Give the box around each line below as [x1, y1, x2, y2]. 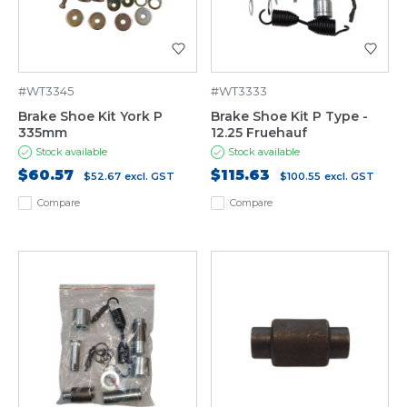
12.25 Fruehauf [210, 124, 307, 142]
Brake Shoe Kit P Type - [210, 108, 368, 125]
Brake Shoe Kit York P [18, 108, 163, 125]
